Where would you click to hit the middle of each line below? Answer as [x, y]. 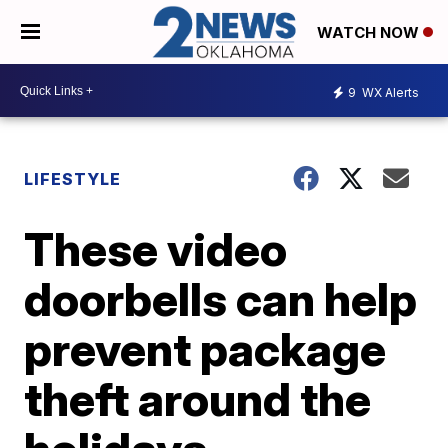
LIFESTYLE [73, 179]
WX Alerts [389, 92]
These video [156, 249]
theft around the [198, 399]
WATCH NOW [370, 33]
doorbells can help [221, 299]
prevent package [205, 349]
